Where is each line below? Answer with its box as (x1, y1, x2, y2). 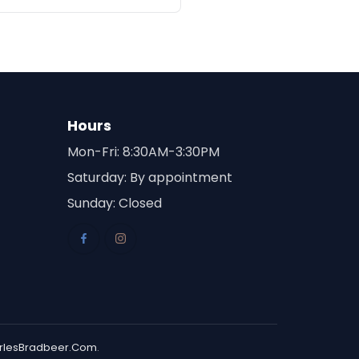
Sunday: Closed (67, 194, 162, 212)
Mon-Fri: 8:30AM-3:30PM (67, 143, 220, 161)
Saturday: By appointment (67, 168, 232, 187)
